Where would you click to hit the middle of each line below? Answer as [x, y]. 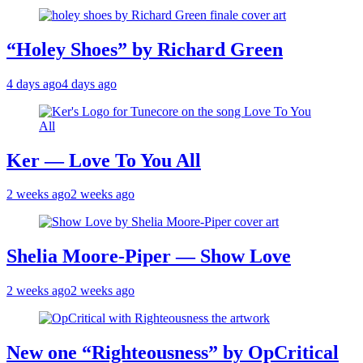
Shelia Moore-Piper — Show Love [149, 256]
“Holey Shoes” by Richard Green [145, 49]
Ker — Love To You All [104, 160]
